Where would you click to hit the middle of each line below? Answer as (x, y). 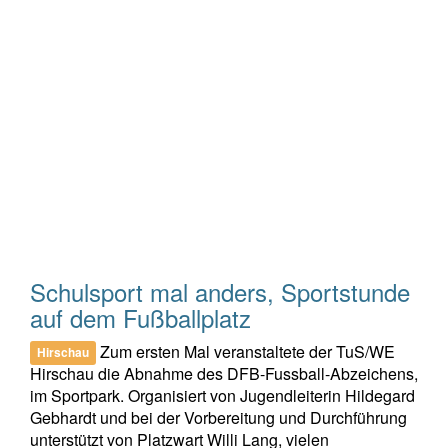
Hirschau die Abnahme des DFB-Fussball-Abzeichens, (224, 373)
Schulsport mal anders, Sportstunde (220, 291)
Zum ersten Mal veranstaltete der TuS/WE (246, 351)
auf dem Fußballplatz (140, 317)
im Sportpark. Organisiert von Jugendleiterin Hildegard (222, 395)
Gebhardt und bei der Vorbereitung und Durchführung (218, 417)
